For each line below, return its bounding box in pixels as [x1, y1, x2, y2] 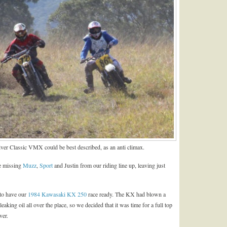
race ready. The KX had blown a [87, 190, 166, 198]
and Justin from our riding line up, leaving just [53, 161, 165, 169]
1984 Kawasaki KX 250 [28, 190, 87, 198]
